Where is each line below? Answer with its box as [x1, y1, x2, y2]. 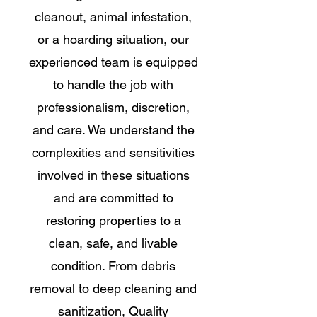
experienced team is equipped [28, 54, 198, 69]
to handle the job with [53, 77, 173, 92]
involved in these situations [37, 168, 190, 183]
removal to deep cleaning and [30, 281, 197, 296]
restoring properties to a [45, 213, 181, 228]
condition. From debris [51, 258, 175, 273]
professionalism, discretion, [37, 100, 190, 115]
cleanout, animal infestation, [35, 9, 192, 24]
